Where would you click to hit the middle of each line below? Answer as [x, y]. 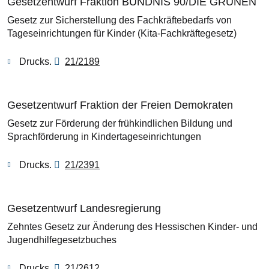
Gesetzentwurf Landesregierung [84, 208]
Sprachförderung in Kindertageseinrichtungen [104, 136]
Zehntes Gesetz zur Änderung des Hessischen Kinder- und [132, 226]
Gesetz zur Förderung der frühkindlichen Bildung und [120, 123]
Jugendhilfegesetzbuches [62, 240]
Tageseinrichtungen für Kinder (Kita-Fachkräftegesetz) [123, 33]
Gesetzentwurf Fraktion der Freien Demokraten [120, 105]
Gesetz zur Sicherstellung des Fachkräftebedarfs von [119, 20]
